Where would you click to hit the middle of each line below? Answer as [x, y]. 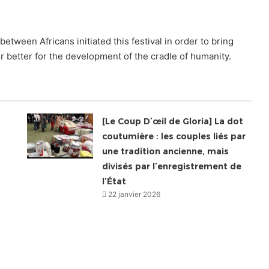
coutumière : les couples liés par [174, 137]
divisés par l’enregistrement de [172, 167]
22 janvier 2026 [134, 195]
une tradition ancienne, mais [166, 152]
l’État [114, 182]
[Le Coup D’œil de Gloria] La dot [173, 122]
